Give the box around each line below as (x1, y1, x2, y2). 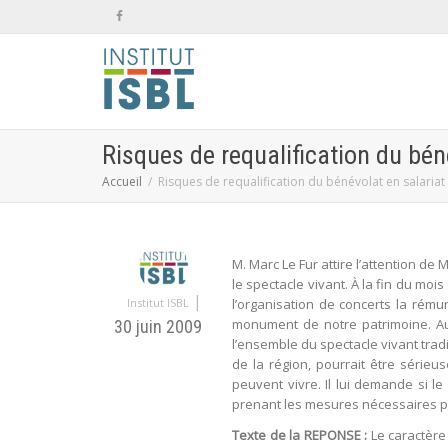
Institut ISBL (127, 295, 189, 310)
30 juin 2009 (114, 316, 202, 337)
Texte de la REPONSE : (232, 426, 368, 445)
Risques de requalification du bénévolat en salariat (158, 173, 445, 190)
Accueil (102, 173, 142, 190)
